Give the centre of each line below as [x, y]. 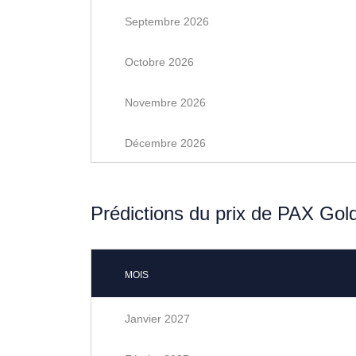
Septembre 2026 [167, 21]
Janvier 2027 [157, 319]
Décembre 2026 [165, 143]
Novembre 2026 [165, 103]
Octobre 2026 [159, 62]
